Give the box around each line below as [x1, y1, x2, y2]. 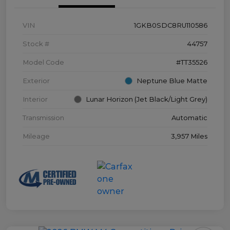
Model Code [23, 58, 64, 67]
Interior [23, 95, 48, 104]
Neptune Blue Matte [137, 76, 207, 85]
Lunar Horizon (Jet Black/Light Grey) [86, 95, 207, 104]
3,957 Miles [171, 132, 207, 141]
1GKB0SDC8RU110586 [134, 21, 207, 30]
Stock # [23, 40, 49, 48]
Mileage [23, 132, 50, 141]
